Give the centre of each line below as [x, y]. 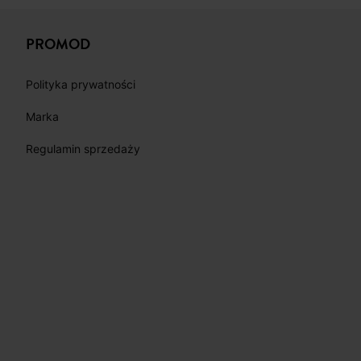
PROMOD [58, 44]
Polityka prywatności [81, 84]
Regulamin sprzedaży [83, 149]
